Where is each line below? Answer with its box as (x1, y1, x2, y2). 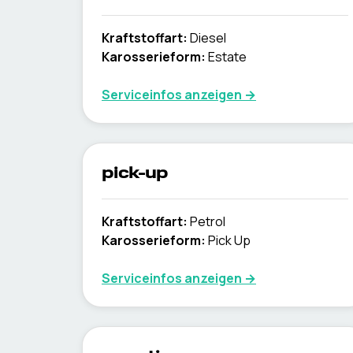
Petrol (190, 213, 225, 230)
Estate (208, 48, 247, 65)
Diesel (190, 29, 226, 46)
